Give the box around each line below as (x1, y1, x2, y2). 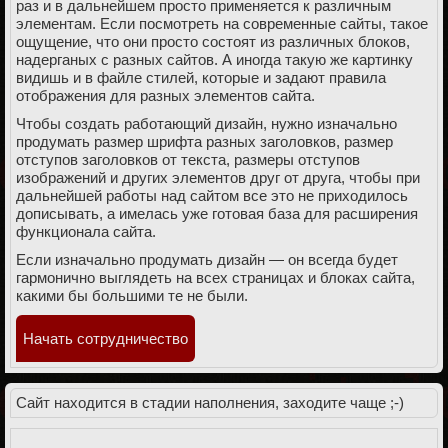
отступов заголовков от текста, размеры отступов (16, 151, 360, 168)
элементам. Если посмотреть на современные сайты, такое (16, 15, 428, 32)
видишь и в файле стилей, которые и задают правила (16, 69, 386, 86)
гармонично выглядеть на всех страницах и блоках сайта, (16, 269, 415, 286)
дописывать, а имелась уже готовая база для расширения (16, 205, 418, 222)
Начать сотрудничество (23, 330, 188, 347)
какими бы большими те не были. (16, 287, 248, 304)
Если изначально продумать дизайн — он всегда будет (16, 251, 398, 268)
